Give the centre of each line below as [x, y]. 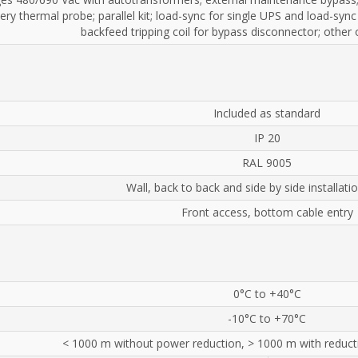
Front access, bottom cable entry [267, 212]
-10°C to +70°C [267, 318]
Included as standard [267, 113]
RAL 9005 [267, 162]
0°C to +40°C [267, 293]
